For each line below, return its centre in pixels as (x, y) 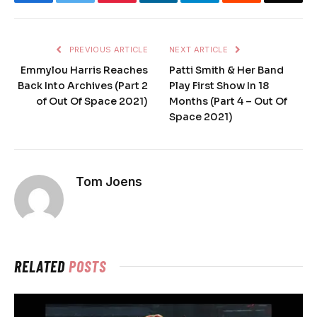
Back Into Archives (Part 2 (83, 85)
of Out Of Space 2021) (92, 101)
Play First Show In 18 (219, 85)
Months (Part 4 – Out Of (228, 101)
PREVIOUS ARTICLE (107, 49)
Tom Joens (109, 181)
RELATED (42, 266)
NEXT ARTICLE (200, 49)
